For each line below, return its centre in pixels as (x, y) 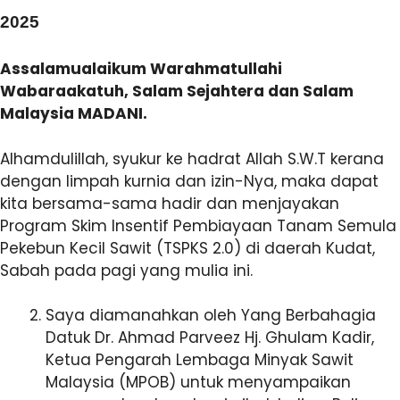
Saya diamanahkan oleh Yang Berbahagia (211, 315)
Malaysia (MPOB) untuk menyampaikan (198, 382)
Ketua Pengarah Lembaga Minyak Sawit (200, 360)
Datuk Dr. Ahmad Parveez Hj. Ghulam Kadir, (210, 337)
